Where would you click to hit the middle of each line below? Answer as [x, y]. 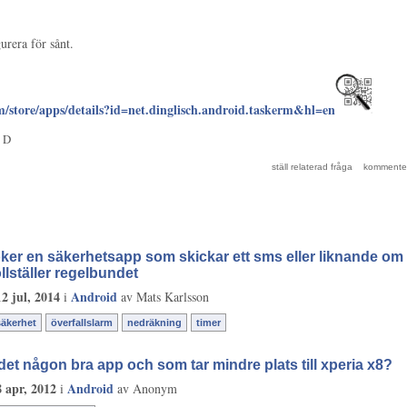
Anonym [155, 388]
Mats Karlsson [173, 296]
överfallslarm [82, 322]
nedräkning [154, 322]
